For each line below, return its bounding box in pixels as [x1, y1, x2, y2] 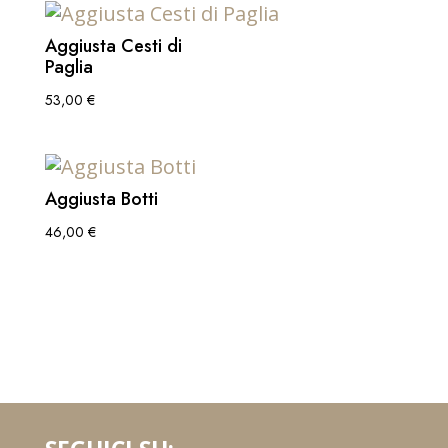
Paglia [44, 53, 93, 80]
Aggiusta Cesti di [44, 32, 182, 59]
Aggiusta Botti [44, 185, 158, 212]
